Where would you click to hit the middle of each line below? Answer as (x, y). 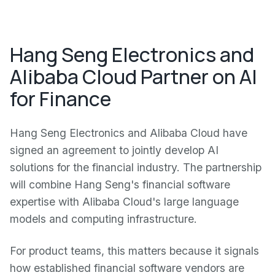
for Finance (60, 99)
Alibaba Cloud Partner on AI (134, 77)
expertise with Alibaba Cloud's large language (124, 202)
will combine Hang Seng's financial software (120, 184)
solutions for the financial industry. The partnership (136, 167)
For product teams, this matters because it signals (134, 251)
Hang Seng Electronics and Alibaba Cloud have (129, 133)
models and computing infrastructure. (103, 219)
